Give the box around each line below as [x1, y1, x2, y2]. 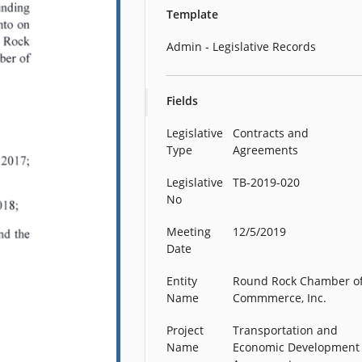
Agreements [233, 142, 299, 158]
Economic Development [233, 339, 360, 355]
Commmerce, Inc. [233, 290, 327, 305]
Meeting [166, 224, 212, 239]
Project [166, 322, 204, 338]
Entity [166, 273, 198, 288]
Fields [166, 93, 199, 108]
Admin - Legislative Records [166, 39, 317, 54]
